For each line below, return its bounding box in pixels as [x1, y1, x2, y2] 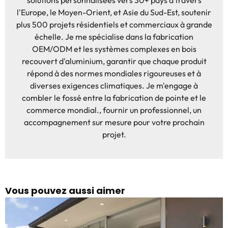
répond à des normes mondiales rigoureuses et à [27, 68, 201, 79]
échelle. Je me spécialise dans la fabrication [35, 32, 193, 42]
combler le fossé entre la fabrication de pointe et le [22, 93, 206, 103]
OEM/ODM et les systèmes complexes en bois [32, 44, 196, 54]
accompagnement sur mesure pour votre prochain [23, 117, 205, 128]
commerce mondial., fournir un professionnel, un [26, 105, 202, 116]
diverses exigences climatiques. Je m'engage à [30, 80, 198, 91]
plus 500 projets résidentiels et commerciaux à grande [16, 19, 212, 30]
